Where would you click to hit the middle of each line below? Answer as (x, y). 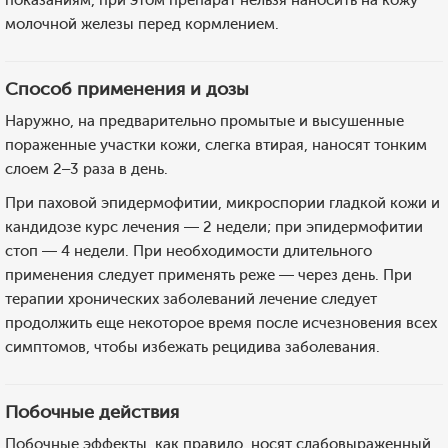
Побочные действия (92, 412)
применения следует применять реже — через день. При (208, 275)
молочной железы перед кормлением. (142, 24)
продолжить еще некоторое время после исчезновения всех (221, 323)
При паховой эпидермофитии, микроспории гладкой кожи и (222, 203)
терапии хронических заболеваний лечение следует (191, 299)
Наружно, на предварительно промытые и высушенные (204, 121)
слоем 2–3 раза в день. (86, 169)
